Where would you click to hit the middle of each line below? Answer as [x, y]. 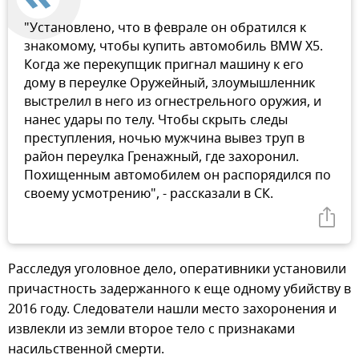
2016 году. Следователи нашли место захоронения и [172, 310]
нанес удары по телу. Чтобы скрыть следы [156, 121]
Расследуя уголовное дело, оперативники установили [177, 270]
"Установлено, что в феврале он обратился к [165, 28]
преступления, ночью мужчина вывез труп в [164, 139]
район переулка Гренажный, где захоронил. [161, 157]
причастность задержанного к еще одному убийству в [179, 290]
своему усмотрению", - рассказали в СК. [149, 194]
